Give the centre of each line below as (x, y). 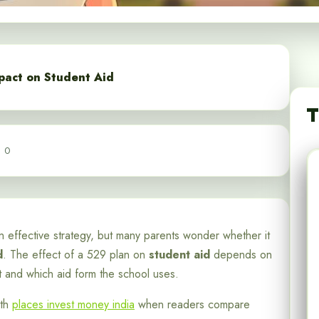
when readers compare (192, 305)
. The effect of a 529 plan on (76, 255)
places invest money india (73, 305)
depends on (241, 255)
